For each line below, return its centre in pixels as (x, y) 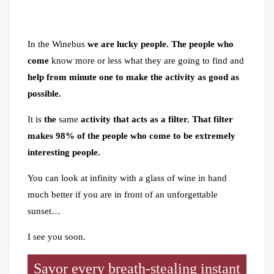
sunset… (44, 211)
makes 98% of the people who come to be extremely (131, 135)
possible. (44, 93)
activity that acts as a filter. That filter (157, 119)
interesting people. (64, 152)
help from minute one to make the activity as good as (133, 77)
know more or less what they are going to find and (146, 60)
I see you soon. (57, 236)
